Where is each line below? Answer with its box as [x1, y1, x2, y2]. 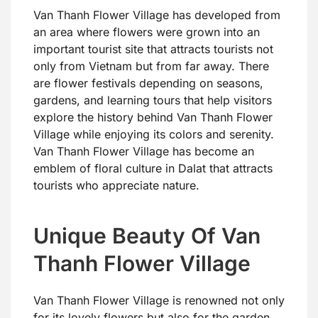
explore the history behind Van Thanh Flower [33, 110, 273, 125]
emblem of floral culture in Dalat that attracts [33, 161, 273, 176]
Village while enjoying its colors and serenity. [33, 127, 274, 142]
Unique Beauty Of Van [33, 223, 261, 249]
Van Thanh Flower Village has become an [33, 144, 254, 159]
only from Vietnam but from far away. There [33, 59, 269, 74]
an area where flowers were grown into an [33, 25, 260, 40]
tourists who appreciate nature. [33, 178, 199, 193]
